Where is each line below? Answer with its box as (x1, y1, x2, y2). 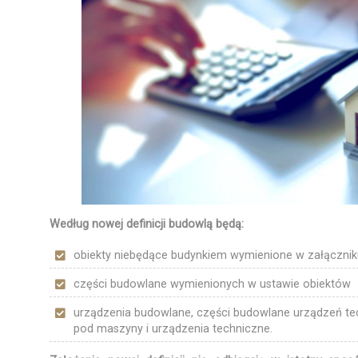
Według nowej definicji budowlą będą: (50, 217, 244, 231)
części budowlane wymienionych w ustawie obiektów (74, 276, 351, 291)
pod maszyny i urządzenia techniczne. (74, 321, 272, 336)
